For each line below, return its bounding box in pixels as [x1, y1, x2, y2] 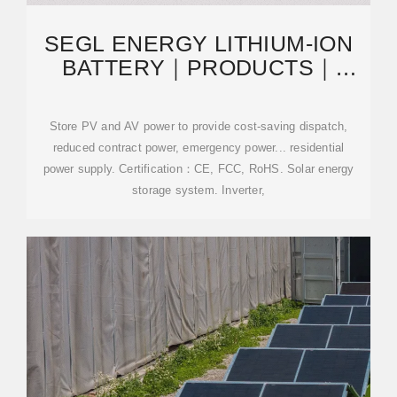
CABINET [149, 103, 248, 128]
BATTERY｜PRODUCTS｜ [61, 55, 336, 80]
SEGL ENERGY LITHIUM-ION [43, 31, 354, 56]
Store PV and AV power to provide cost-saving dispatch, [49, 120, 348, 133]
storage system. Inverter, [132, 183, 265, 197]
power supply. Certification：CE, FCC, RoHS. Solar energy [43, 162, 354, 175]
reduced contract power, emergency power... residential [52, 141, 345, 154]
